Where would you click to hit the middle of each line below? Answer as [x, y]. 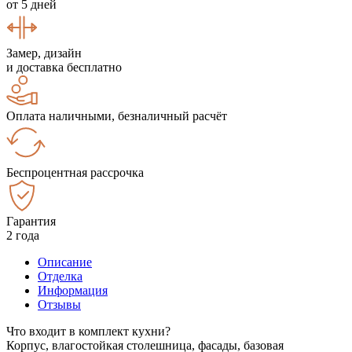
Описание [65, 262]
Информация [73, 290]
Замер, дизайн [44, 53]
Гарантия [31, 221]
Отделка [60, 276]
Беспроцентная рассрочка [75, 172]
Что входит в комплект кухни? [88, 331]
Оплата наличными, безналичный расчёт [117, 115]
